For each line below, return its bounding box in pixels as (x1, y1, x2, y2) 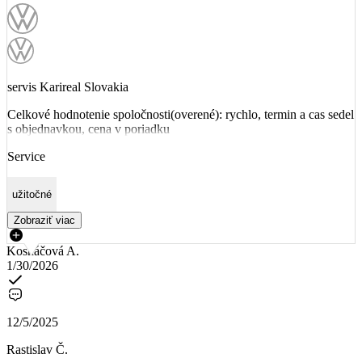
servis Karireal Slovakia (7, 79, 128, 94)
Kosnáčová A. (6, 244, 79, 259)
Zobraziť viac (14, 214, 75, 227)
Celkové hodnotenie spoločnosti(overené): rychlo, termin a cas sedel (7, 107, 354, 121)
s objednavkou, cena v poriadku (7, 121, 170, 136)
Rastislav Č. (6, 343, 68, 357)
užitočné (12, 188, 52, 201)
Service (7, 149, 45, 163)
